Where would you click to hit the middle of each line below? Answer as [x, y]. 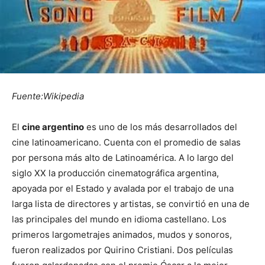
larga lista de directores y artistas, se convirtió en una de [131, 203]
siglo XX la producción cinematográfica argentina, [115, 173]
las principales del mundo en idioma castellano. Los [119, 219]
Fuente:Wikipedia [48, 96]
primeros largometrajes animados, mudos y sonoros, [122, 234]
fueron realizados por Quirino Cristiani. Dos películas [122, 250]
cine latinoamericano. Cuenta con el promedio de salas [126, 142]
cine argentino [53, 127]
